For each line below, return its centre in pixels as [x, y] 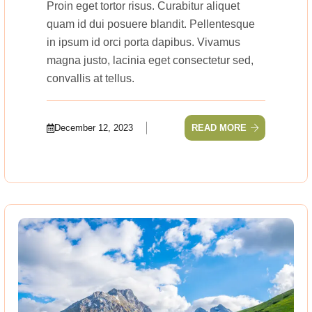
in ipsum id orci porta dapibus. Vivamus [143, 42]
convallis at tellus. [91, 79]
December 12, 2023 [94, 128]
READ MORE [219, 128]
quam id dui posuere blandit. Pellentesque [151, 24]
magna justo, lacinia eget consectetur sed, [150, 61]
